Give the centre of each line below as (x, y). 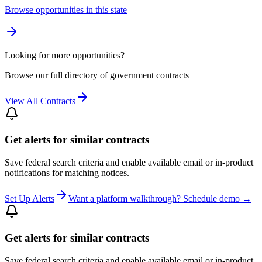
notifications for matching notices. (67, 173)
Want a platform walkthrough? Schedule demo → (160, 199)
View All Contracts (40, 101)
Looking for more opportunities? (65, 55)
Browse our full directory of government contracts (97, 75)
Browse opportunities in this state (66, 9)
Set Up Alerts (30, 199)
